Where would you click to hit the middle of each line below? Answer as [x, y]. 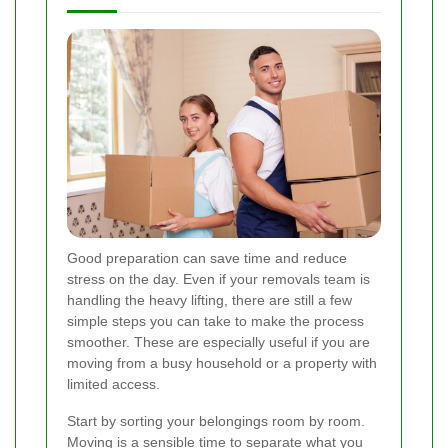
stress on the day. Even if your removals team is [218, 278]
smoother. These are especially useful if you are [218, 341]
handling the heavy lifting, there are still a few [209, 299]
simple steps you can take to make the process [215, 320]
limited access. [113, 383]
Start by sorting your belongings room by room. [216, 420]
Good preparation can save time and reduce [207, 257]
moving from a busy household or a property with [222, 362]
